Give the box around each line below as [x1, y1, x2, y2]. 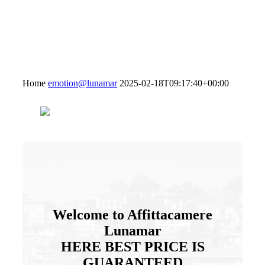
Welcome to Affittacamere [53, 206, 212, 222]
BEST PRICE [104, 238, 188, 254]
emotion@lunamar [48, 78, 117, 88]
